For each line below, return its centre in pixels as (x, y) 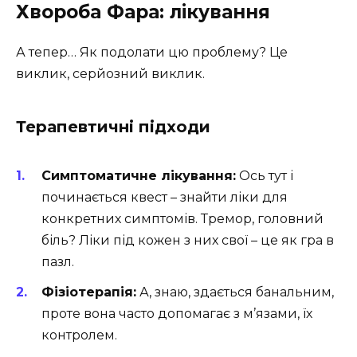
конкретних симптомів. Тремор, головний (182, 218)
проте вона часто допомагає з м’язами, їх (177, 313)
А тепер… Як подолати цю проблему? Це (152, 52)
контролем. (79, 335)
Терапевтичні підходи (113, 126)
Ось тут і (265, 175)
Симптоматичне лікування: (139, 175)
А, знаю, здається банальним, (235, 292)
